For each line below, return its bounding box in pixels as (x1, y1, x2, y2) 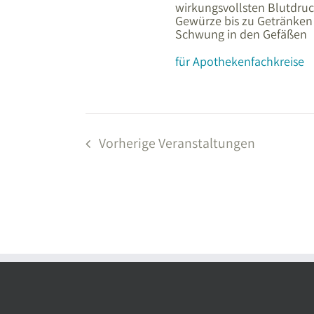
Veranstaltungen (158, 134, 255, 153)
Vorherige (98, 134, 158, 153)
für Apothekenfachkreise (175, 53, 304, 70)
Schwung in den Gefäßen (175, 26, 307, 43)
